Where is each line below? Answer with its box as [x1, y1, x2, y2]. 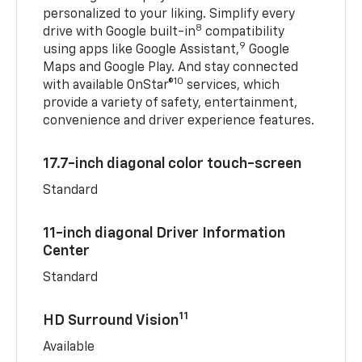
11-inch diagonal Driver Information [43, 225, 286, 241]
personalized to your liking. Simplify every [43, 7, 296, 21]
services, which [183, 78, 280, 92]
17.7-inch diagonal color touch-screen [43, 156, 302, 171]
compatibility [202, 25, 285, 39]
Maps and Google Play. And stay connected [43, 61, 299, 74]
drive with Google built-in [43, 25, 196, 39]
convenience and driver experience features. [43, 114, 315, 128]
